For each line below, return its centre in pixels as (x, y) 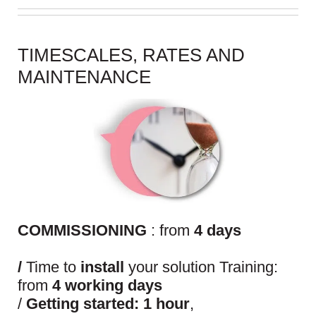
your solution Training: (201, 267)
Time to (51, 267)
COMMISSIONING (84, 231)
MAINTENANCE (84, 77)
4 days (218, 231)
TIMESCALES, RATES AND (131, 55)
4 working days (107, 286)
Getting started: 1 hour (108, 304)
